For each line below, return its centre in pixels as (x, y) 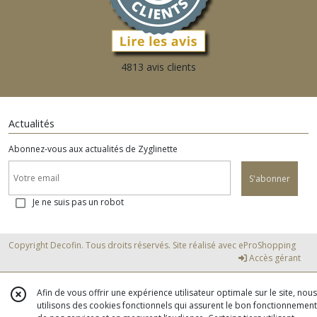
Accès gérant (274, 258)
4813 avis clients (158, 67)
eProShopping (267, 246)
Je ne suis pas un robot (78, 202)
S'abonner (270, 179)
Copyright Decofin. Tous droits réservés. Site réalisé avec (123, 246)
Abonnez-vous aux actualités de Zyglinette (93, 149)
